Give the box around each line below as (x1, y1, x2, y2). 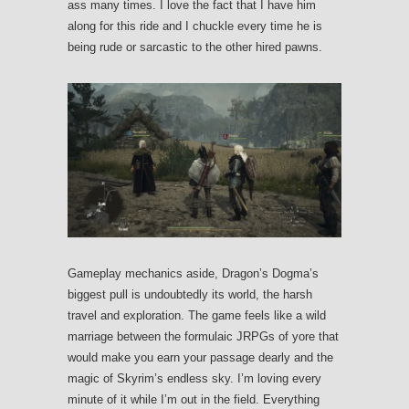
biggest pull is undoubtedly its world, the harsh (68, 288, 312, 302)
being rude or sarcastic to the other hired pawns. (68, 40, 322, 55)
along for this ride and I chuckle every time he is (68, 19, 322, 34)
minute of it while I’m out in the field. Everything (68, 393, 320, 407)
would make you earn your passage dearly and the (68, 351, 333, 365)
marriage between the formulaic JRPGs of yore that (68, 330, 339, 344)
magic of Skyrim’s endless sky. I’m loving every (68, 372, 321, 386)
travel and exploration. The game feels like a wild (68, 309, 326, 323)
